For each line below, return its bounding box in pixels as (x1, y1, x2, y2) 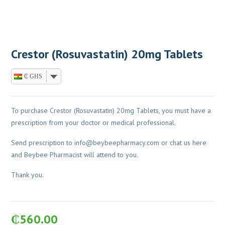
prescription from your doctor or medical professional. (11, 118, 176, 128)
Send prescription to (11, 138, 75, 148)
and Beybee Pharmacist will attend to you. (11, 150, 139, 160)
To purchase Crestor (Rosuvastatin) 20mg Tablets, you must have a (11, 106, 211, 116)
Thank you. (11, 170, 44, 180)
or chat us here (159, 138, 207, 148)
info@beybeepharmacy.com (74, 138, 160, 148)
